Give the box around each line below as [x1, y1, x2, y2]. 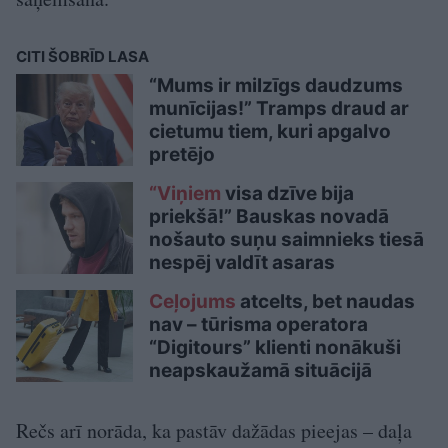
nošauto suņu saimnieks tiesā [149, 227, 424, 251]
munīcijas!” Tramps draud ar [149, 96, 409, 120]
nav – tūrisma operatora [149, 312, 368, 336]
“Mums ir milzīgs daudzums [149, 73, 403, 97]
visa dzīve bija [221, 181, 354, 205]
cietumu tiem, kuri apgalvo [149, 119, 391, 143]
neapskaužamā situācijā [149, 358, 372, 382]
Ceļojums [149, 289, 236, 313]
